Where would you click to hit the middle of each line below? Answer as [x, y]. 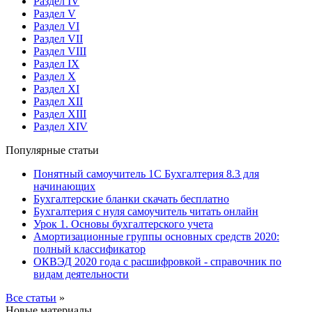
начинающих [64, 186]
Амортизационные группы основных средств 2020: [156, 236]
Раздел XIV [61, 126]
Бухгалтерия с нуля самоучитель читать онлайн [146, 211]
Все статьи [31, 297]
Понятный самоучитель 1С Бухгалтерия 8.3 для [146, 173]
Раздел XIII [60, 114]
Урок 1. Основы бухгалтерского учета [123, 224]
